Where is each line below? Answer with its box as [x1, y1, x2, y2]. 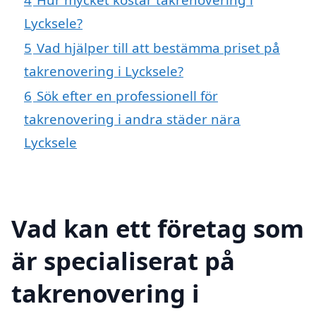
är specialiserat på [11, 243, 235, 277]
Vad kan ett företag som [11, 211, 304, 245]
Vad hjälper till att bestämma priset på [37, 39, 280, 57]
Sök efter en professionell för [37, 87, 218, 105]
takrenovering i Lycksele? [24, 62, 183, 80]
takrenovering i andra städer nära [24, 110, 241, 128]
